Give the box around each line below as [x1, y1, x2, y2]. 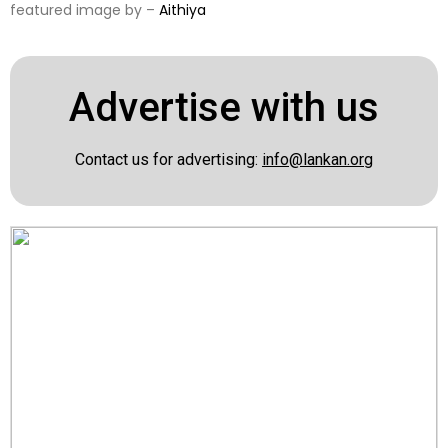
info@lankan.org [262, 149, 373, 169]
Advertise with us [69, 83, 379, 131]
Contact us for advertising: [75, 149, 262, 169]
